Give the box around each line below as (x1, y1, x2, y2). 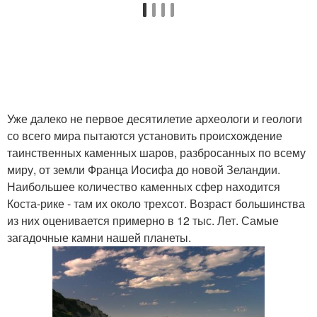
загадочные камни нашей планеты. (7, 229, 191, 246)
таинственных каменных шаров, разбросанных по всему (7, 144, 306, 161)
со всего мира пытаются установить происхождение (7, 127, 282, 144)
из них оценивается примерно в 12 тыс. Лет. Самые (7, 212, 279, 229)
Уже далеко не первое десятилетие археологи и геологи (7, 110, 302, 127)
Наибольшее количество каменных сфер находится (7, 178, 280, 195)
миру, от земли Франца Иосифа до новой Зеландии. (7, 161, 280, 178)
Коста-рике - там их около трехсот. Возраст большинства (7, 195, 305, 212)
